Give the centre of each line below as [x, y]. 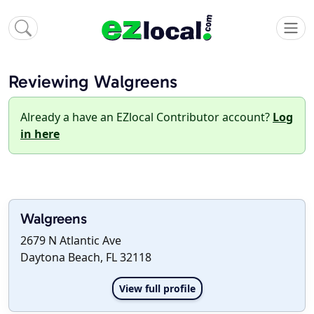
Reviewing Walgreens [93, 82]
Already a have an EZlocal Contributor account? [146, 117]
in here [40, 134]
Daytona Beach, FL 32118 [86, 258]
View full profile [157, 289]
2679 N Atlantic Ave [71, 241]
